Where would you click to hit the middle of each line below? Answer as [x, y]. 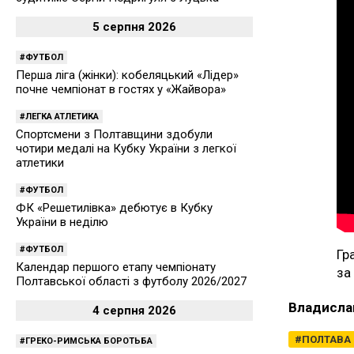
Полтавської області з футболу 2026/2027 [131, 282]
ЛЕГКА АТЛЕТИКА [62, 117]
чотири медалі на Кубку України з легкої [126, 149]
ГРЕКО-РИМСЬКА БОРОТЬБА [89, 341]
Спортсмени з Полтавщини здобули [114, 135]
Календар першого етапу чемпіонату [116, 267]
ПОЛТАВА [326, 339]
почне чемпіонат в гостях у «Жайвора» [121, 90]
